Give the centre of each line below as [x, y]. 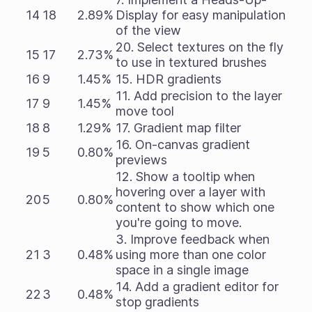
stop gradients [157, 302]
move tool [145, 111]
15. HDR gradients [168, 79]
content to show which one [195, 207]
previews [141, 160]
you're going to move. [178, 223]
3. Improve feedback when [192, 239]
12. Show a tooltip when [185, 177]
